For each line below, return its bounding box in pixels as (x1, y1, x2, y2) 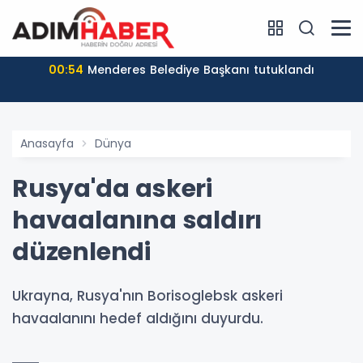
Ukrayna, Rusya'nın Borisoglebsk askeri (12, 285, 283, 305)
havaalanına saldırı (12, 203, 263, 237)
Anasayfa (20, 135, 74, 152)
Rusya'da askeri (12, 171, 213, 206)
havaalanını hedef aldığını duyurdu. (12, 308, 263, 328)
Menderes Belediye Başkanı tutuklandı (88, 61, 314, 78)
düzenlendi (12, 234, 152, 269)
